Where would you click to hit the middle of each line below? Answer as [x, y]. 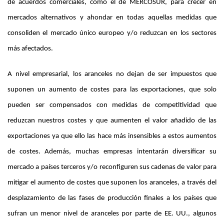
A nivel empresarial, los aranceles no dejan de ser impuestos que [112, 74]
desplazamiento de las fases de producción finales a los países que [112, 198]
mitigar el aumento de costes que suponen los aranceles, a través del [112, 183]
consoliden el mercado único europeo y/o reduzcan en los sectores [112, 33]
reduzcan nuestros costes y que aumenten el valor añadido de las [112, 121]
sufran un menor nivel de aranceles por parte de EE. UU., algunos [112, 214]
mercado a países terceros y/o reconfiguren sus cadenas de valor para [112, 167]
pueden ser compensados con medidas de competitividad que [112, 105]
